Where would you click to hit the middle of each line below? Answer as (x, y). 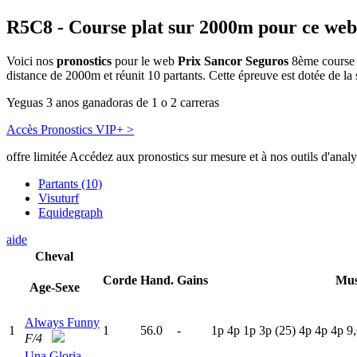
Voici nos (31, 61)
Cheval (54, 257)
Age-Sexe (54, 288)
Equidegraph (71, 213)
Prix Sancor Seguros (233, 61)
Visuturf (59, 198)
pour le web (145, 61)
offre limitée (37, 157)
